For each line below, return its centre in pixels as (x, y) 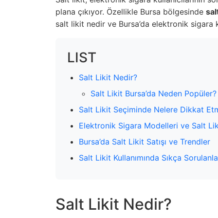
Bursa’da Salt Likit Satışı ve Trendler (145, 141)
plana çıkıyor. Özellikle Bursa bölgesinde (131, 11)
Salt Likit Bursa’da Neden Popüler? (154, 93)
